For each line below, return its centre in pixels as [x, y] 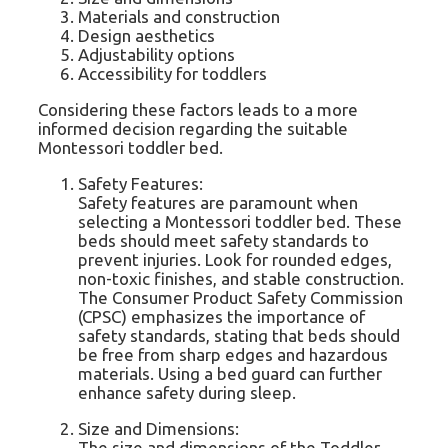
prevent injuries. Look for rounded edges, [235, 259]
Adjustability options [156, 54]
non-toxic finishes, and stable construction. [241, 278]
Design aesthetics [146, 35]
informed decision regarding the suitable [193, 128]
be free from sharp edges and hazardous [233, 354]
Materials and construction [179, 16]
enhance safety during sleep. [187, 392]
